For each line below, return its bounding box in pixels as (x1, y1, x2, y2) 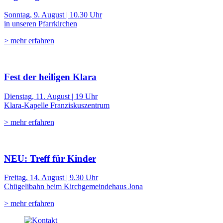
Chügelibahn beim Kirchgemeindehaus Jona (4, 182, 143, 191)
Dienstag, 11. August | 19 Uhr (4, 92, 98, 101)
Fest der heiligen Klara (4, 72, 97, 83)
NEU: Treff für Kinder (4, 153, 96, 164)
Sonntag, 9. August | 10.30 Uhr (4, 10, 102, 19)
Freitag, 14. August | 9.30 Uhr (4, 173, 98, 182)
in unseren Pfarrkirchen (4, 19, 77, 28)
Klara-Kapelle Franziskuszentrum (4, 101, 110, 110)
